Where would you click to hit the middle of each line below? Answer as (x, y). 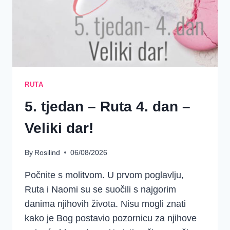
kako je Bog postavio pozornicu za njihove (111, 218)
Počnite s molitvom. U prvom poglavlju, (104, 175)
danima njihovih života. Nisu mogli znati (105, 204)
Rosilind (47, 152)
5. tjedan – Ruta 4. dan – (108, 107)
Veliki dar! (59, 128)
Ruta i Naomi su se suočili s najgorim (100, 189)
